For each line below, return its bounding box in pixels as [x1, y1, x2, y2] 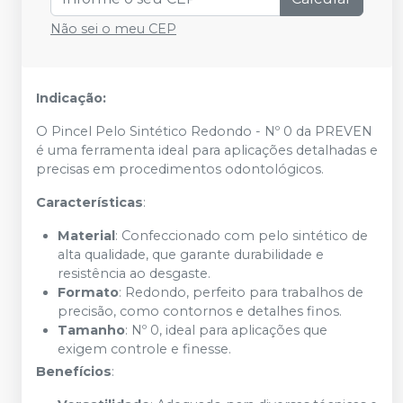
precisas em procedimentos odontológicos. [36, 161, 324, 177]
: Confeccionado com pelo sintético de [115, 228, 368, 244]
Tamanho [58, 322, 125, 338]
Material [58, 228, 115, 244]
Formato [58, 284, 119, 300]
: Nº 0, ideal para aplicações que [125, 322, 327, 338]
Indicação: [36, 90, 106, 106]
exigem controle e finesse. [58, 341, 231, 357]
